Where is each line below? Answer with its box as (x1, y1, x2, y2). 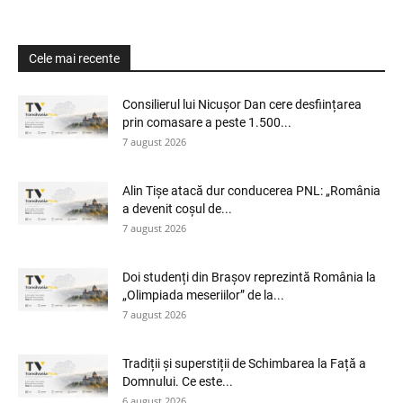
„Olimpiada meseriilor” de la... (122, 287, 284, 302)
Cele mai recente (29, 50, 120, 66)
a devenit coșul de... (122, 201, 232, 216)
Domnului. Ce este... (122, 373, 233, 389)
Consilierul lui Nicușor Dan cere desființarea (122, 96, 362, 112)
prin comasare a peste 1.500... (122, 114, 291, 130)
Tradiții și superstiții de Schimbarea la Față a (122, 355, 366, 371)
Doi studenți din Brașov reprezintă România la (122, 269, 376, 284)
